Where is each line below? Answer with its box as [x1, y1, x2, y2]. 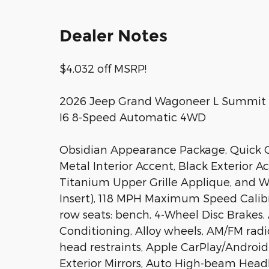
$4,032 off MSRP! [59, 61, 147, 74]
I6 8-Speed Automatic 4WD [59, 110, 206, 123]
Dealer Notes [59, 25, 168, 46]
